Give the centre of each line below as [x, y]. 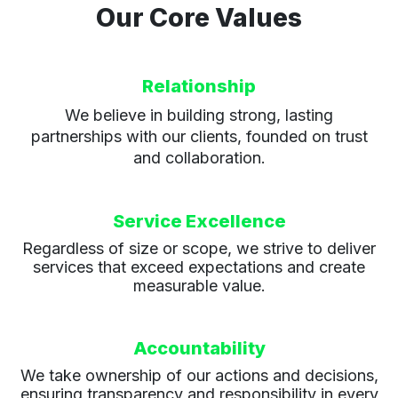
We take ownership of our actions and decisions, [199, 376]
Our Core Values [199, 18]
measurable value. [199, 286]
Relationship [199, 87]
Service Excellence [199, 222]
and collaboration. [199, 158]
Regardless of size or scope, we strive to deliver [199, 249]
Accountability [199, 349]
